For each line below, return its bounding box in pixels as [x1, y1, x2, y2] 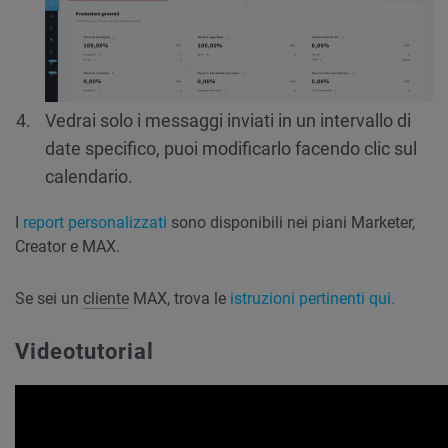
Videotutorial [15, 339, 154, 365]
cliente [83, 289, 129, 309]
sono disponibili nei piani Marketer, [167, 213, 415, 233]
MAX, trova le [129, 289, 226, 309]
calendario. [45, 166, 133, 188]
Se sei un [15, 289, 83, 309]
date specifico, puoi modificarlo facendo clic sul [45, 138, 417, 160]
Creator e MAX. [15, 237, 120, 257]
